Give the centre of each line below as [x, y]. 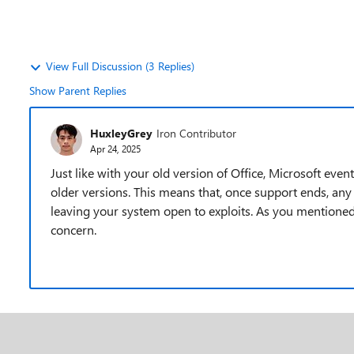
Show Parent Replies [78, 90]
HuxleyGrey [121, 133]
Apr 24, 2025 [115, 148]
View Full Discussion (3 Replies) [120, 66]
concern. [73, 230]
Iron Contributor [196, 133]
